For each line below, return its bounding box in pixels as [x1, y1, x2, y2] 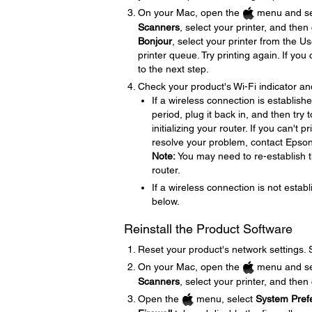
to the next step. [137, 63, 209, 75]
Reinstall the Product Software [123, 221, 292, 236]
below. [151, 195, 180, 207]
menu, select [193, 292, 256, 304]
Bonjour [137, 35, 172, 47]
